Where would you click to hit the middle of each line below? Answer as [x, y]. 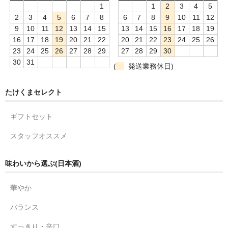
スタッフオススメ [39, 136]
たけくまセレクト [34, 92]
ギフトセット [32, 117]
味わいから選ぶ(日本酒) [43, 164]
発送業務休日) [149, 66]
